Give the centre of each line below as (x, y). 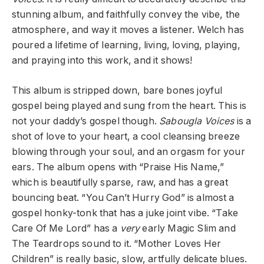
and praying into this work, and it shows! (102, 61)
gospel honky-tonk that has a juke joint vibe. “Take (125, 213)
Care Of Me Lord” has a (66, 228)
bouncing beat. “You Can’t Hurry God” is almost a (123, 197)
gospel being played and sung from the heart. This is (129, 105)
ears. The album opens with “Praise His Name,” (118, 167)
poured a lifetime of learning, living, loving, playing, (126, 45)
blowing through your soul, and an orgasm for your (128, 151)
